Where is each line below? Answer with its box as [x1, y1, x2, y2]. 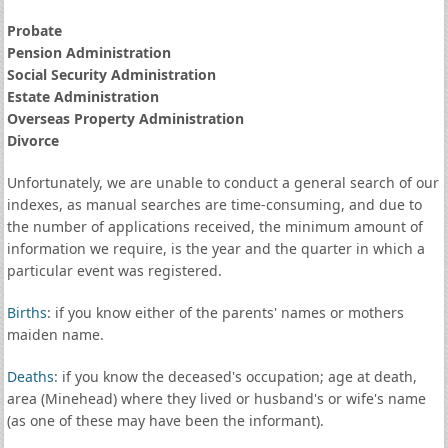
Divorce [6, 131, 59, 150]
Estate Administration [6, 87, 159, 106]
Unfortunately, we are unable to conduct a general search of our [6, 173, 439, 192]
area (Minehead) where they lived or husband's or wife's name [6, 389, 426, 408]
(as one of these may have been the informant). [6, 411, 324, 430]
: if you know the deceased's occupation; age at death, [53, 367, 417, 386]
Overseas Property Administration [6, 109, 244, 128]
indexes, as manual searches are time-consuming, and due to [6, 195, 422, 214]
